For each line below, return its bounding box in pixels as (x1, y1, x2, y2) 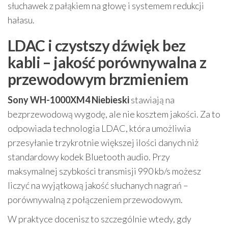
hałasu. (8, 14, 35, 25)
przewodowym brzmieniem (8, 70, 189, 88)
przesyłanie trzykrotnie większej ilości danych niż (8, 137, 198, 148)
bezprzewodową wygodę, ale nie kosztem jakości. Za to (8, 108, 220, 120)
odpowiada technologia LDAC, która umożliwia (8, 123, 191, 134)
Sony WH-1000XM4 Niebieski (8, 94, 129, 105)
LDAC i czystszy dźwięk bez (8, 36, 186, 54)
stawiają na (129, 94, 175, 105)
